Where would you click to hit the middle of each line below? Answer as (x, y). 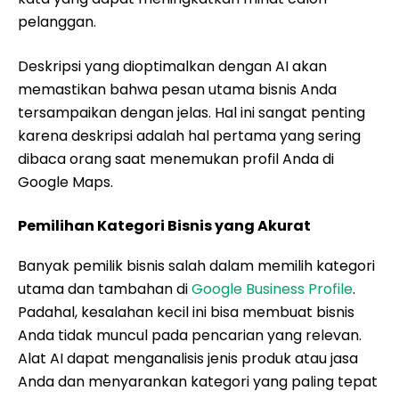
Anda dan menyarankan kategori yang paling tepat (198, 382)
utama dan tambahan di (105, 289)
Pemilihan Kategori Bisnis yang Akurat (164, 226)
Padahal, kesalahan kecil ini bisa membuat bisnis (186, 312)
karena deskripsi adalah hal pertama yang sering (189, 136)
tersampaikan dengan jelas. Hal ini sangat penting (191, 113)
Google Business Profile (272, 289)
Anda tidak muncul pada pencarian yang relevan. (190, 335)
